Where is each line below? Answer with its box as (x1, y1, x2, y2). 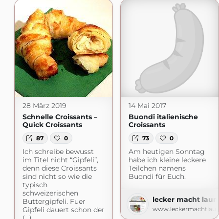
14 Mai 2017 (128, 101, 166, 110)
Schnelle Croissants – (22, 112, 97, 122)
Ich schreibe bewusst (22, 147, 94, 156)
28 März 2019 (22, 101, 66, 110)
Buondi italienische (128, 112, 198, 122)
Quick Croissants (22, 120, 82, 130)
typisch (22, 180, 47, 189)
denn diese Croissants (22, 163, 97, 173)
